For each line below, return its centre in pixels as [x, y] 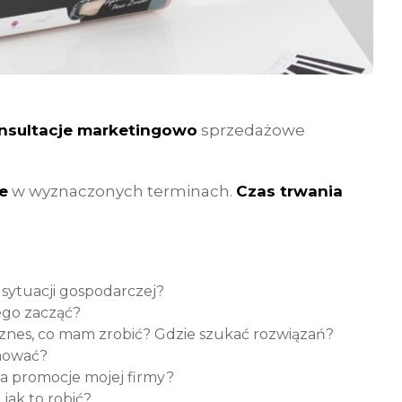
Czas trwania [289, 191]
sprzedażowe [251, 130]
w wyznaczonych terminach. [122, 191]
